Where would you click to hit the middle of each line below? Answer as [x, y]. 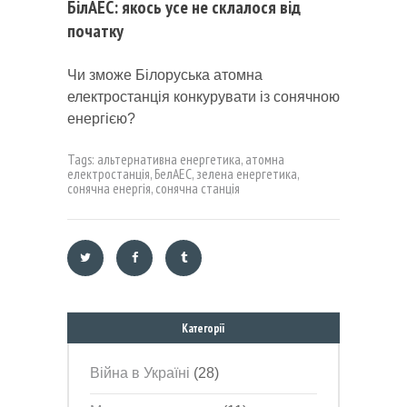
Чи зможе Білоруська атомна [165, 74]
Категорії [203, 329]
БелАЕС [173, 174]
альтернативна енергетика [169, 159]
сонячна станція [198, 189]
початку [95, 31]
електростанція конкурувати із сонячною [203, 96]
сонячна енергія [109, 189]
